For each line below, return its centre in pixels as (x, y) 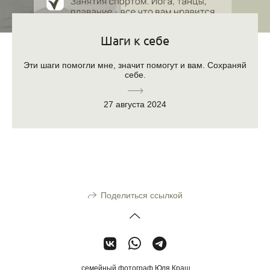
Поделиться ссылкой (141, 196)
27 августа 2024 (135, 104)
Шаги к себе (135, 40)
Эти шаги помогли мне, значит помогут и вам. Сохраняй (135, 65)
